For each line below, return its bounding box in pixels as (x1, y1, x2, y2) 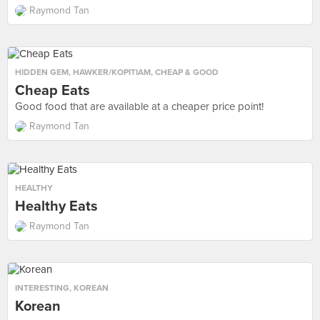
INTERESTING (15, 283, 69, 293)
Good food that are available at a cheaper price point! (15, 100, 264, 113)
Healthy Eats (15, 198, 98, 215)
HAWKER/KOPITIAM (73, 67, 151, 77)
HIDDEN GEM (15, 67, 69, 77)
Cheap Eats (15, 82, 90, 99)
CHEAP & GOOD (155, 67, 219, 77)
